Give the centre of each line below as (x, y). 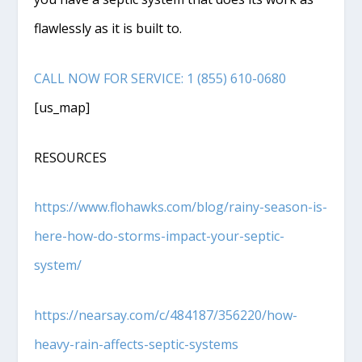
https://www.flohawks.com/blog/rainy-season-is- (181, 207)
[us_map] (62, 108)
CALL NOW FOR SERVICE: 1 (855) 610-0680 (160, 79)
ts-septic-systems (186, 344)
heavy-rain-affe (81, 344)
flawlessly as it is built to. (108, 29)
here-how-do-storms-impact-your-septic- (160, 236)
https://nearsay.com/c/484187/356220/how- (166, 315)
